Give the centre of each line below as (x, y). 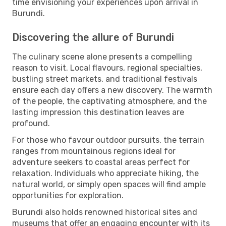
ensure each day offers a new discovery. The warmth (112, 90)
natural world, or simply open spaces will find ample (109, 184)
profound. (31, 123)
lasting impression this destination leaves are (98, 112)
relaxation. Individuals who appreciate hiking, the (105, 173)
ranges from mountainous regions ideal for (94, 151)
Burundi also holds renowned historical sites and (105, 212)
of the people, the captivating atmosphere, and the (109, 101)
